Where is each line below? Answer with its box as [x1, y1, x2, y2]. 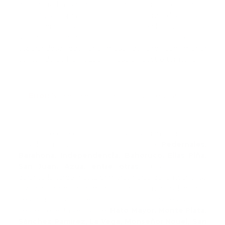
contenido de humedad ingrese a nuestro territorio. [18, 55, 198, 64]
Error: [29, 91, 49, 101]
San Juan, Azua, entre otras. [18, 162, 141, 171]
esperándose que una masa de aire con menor [18, 44, 207, 53]
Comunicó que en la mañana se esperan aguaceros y [18, 129, 207, 138]
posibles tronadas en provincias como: [18, 140, 161, 149]
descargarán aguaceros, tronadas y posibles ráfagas [18, 195, 207, 204]
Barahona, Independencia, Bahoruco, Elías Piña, [18, 151, 207, 160]
